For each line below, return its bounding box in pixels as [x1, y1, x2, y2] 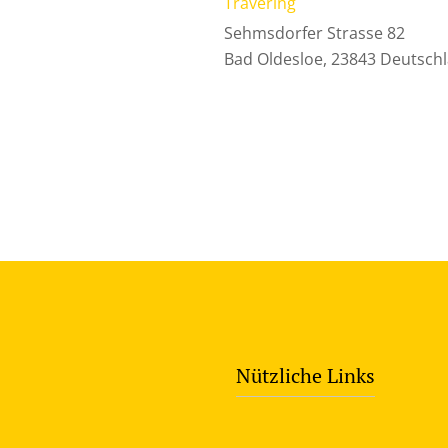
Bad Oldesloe [223, 47, 323, 70]
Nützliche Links [236, 361, 375, 389]
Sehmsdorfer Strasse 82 [223, 21, 405, 44]
